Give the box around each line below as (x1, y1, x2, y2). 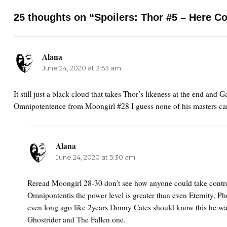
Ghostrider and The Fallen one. (27, 214, 126, 224)
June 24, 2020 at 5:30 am (56, 153, 136, 161)
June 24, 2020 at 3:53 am (42, 63, 121, 72)
